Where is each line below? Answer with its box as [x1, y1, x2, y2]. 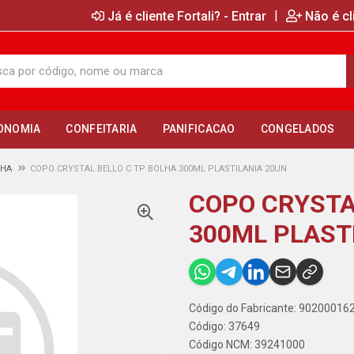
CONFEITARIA [66, 122, 137, 135]
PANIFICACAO [162, 122, 235, 135]
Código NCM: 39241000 [189, 338, 305, 351]
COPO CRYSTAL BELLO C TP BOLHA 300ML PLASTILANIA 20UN [30, 164, 287, 174]
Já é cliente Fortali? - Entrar [107, 8, 266, 24]
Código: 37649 [189, 320, 260, 333]
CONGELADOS [260, 122, 335, 135]
